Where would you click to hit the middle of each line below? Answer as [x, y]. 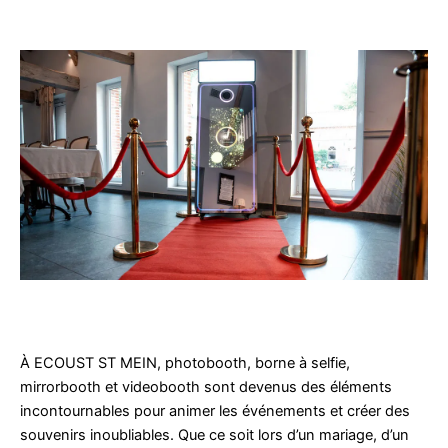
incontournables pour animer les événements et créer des [215, 410]
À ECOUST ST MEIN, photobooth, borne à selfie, [185, 362]
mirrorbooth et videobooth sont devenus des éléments [206, 386]
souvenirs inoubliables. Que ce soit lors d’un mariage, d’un [214, 434]
